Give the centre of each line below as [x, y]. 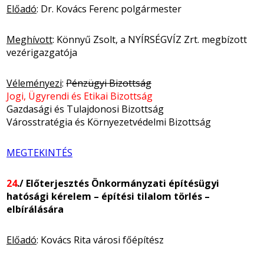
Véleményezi [34, 83]
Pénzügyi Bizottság [109, 83]
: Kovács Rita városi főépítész [100, 240]
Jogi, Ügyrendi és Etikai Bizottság [80, 96]
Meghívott [29, 39]
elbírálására [35, 209]
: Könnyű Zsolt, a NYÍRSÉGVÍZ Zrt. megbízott [150, 39]
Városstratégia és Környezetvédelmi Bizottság [109, 122]
